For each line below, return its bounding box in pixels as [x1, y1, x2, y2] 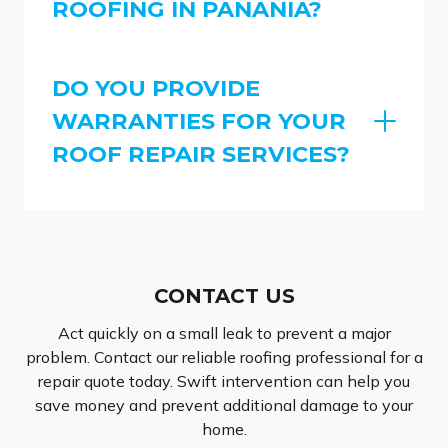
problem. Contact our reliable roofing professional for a [25, 347, 423, 368]
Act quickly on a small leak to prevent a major [57, 323, 391, 344]
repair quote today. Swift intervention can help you [38, 371, 410, 392]
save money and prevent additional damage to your [35, 395, 413, 416]
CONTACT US [153, 284, 295, 309]
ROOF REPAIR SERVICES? [52, 139, 350, 168]
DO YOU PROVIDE [52, 73, 260, 102]
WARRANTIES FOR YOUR [52, 106, 346, 135]
